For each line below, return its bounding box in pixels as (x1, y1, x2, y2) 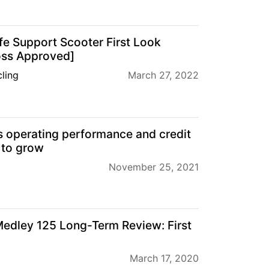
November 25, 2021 (109, 160, 199, 173)
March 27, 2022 (128, 69, 199, 82)
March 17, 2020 (130, 252, 199, 265)
